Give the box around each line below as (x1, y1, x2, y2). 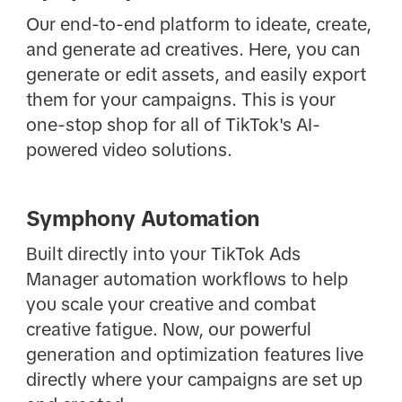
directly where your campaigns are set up (25, 370, 363, 390)
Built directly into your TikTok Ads (25, 244, 301, 265)
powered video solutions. (25, 140, 232, 161)
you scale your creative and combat (25, 294, 316, 315)
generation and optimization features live (25, 345, 363, 365)
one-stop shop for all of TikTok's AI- (25, 115, 320, 135)
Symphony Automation (25, 206, 261, 232)
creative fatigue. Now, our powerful (25, 319, 311, 340)
